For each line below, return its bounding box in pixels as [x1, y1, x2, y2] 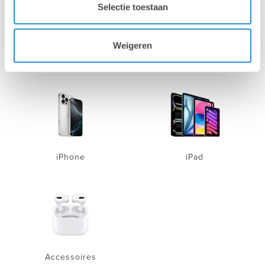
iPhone [56, 150, 85, 163]
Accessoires [44, 250, 96, 263]
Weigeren [113, 40, 152, 51]
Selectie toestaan [97, 1, 168, 12]
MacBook [176, 50, 214, 63]
